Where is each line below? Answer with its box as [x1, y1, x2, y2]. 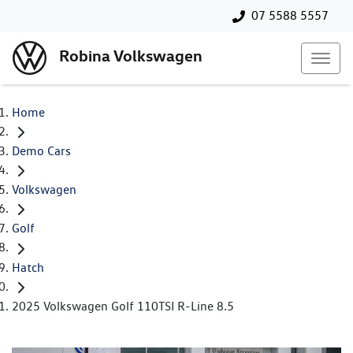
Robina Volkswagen [59, 46, 203, 66]
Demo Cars [12, 143, 71, 159]
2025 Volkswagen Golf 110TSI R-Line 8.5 [12, 298, 234, 314]
